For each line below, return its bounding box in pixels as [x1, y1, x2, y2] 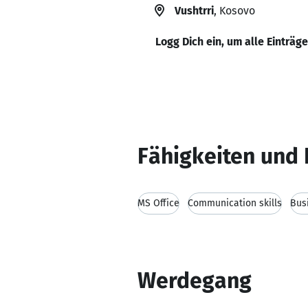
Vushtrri [175, 4, 214, 17]
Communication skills [188, 197, 282, 209]
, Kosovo [214, 4, 255, 17]
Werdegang [137, 267, 252, 294]
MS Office [137, 197, 179, 209]
